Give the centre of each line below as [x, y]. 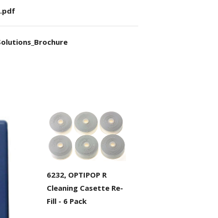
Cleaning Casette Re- [85, 188]
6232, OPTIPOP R [76, 175]
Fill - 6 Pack [66, 201]
